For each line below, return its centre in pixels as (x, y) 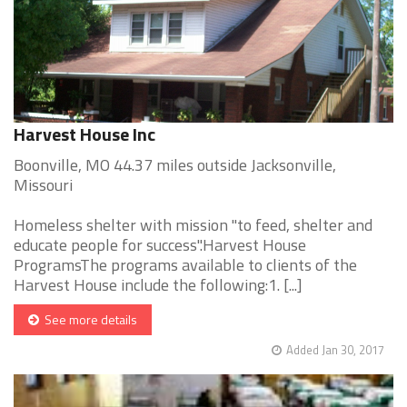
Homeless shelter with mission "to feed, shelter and (193, 225)
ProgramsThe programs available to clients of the (185, 265)
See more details (88, 320)
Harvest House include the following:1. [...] (158, 285)
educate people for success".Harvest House (160, 245)
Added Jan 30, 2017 (335, 350)
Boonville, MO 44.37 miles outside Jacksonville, (175, 165)
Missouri (43, 185)
